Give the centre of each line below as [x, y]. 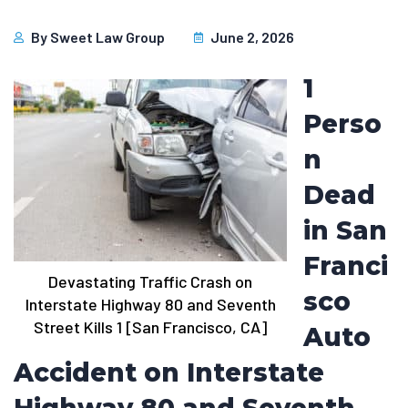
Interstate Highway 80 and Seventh [150, 304]
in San [345, 230]
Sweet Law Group [107, 37]
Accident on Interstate [169, 372]
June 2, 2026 [252, 37]
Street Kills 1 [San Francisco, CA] [150, 327]
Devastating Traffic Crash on [150, 281]
